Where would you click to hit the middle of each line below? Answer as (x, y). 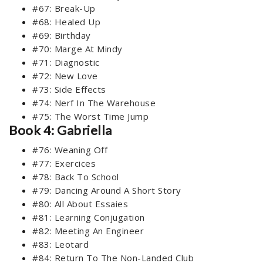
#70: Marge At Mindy (77, 49)
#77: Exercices (64, 163)
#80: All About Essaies (80, 204)
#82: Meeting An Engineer (88, 231)
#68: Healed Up (66, 22)
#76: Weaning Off (70, 150)
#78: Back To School (76, 177)
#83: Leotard (60, 245)
